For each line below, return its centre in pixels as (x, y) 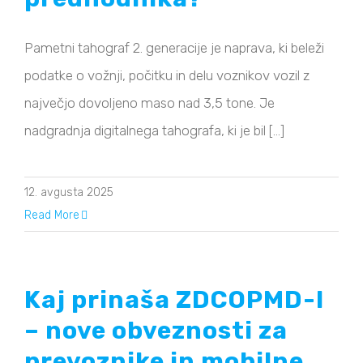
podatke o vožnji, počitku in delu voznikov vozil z (167, 76)
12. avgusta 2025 (69, 193)
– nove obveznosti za (156, 331)
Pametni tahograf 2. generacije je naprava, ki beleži (174, 48)
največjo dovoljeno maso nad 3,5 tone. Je (149, 103)
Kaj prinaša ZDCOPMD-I (174, 300)
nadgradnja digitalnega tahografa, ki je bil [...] (154, 131)
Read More (52, 216)
